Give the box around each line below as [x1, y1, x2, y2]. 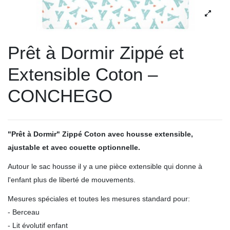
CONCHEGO [8, 85, 112, 106]
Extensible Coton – [8, 64, 158, 84]
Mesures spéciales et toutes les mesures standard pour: [8, 195, 190, 203]
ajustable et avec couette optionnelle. [8, 143, 140, 152]
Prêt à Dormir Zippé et [8, 42, 184, 63]
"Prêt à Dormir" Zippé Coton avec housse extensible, [8, 130, 193, 139]
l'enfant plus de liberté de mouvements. [8, 176, 136, 184]
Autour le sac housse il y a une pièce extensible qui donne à [8, 162, 202, 171]
